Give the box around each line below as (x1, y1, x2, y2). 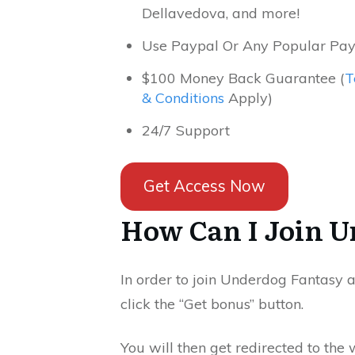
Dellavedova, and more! (142, 3, 300, 22)
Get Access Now (143, 176, 265, 197)
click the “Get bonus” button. (120, 294, 303, 313)
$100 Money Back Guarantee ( (142, 68, 345, 87)
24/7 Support (142, 120, 230, 139)
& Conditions (142, 88, 224, 107)
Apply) (224, 88, 273, 107)
